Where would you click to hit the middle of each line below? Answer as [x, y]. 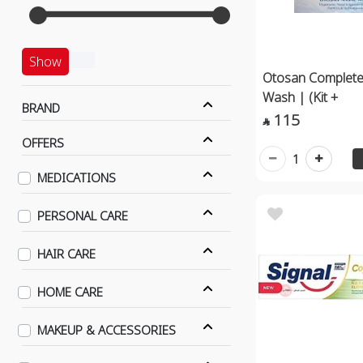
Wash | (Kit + [300, 97]
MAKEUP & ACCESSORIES [107, 330]
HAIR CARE [67, 254]
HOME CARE [70, 292]
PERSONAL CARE [83, 216]
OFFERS [43, 143]
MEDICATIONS [77, 177]
